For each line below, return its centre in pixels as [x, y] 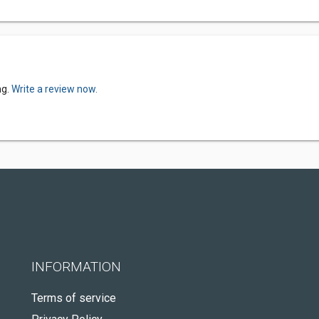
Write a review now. [54, 89]
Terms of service [74, 298]
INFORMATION [76, 267]
